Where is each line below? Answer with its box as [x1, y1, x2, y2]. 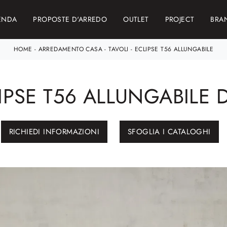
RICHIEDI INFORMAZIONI [9, 126, 99, 137]
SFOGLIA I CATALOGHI [128, 126, 211, 137]
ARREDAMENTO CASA [38, 45, 103, 54]
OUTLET [123, 14, 149, 24]
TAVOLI [108, 45, 129, 54]
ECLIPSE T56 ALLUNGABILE [134, 45, 214, 54]
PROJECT [165, 14, 195, 24]
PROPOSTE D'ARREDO [33, 14, 107, 24]
